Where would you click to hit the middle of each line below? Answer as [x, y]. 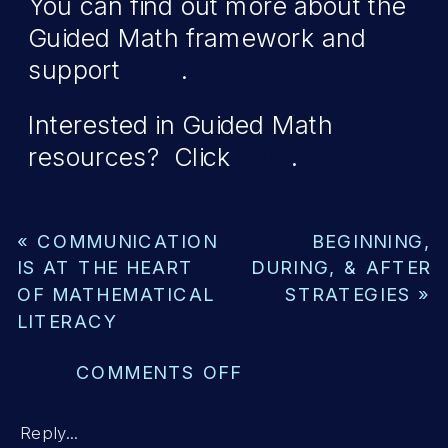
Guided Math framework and [197, 38]
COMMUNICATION [127, 240]
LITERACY [67, 320]
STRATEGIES [347, 294]
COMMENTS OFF [158, 372]
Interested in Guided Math [181, 125]
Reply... [49, 433]
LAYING [278, 397]
